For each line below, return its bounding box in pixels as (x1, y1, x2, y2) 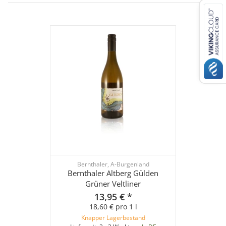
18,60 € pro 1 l (89, 202, 137, 212)
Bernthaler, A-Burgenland (77, 160, 149, 168)
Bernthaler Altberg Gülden (68, 168, 158, 179)
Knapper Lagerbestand (81, 213, 145, 222)
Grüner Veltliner (85, 179, 141, 189)
